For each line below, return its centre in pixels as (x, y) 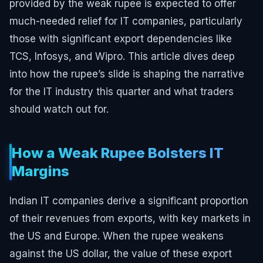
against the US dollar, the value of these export (121, 253)
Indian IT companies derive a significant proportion (129, 200)
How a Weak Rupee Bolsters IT (118, 153)
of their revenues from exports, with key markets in (130, 218)
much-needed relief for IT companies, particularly (126, 21)
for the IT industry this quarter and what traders (122, 91)
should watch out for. (59, 109)
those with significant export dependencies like (121, 38)
